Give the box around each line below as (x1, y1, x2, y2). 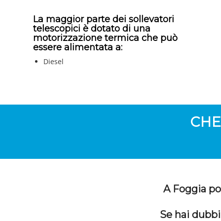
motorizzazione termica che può (33, 33, 178, 44)
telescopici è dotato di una (33, 23, 150, 35)
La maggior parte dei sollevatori (33, 14, 174, 25)
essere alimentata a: (33, 42, 122, 53)
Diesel (43, 57, 64, 67)
